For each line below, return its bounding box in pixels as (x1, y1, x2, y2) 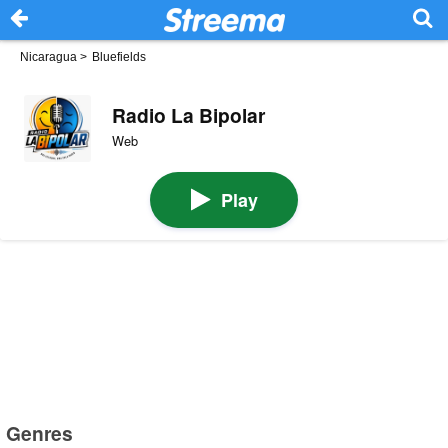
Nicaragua (20, 50, 77, 64)
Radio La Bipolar (111, 100, 265, 129)
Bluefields (92, 50, 146, 64)
